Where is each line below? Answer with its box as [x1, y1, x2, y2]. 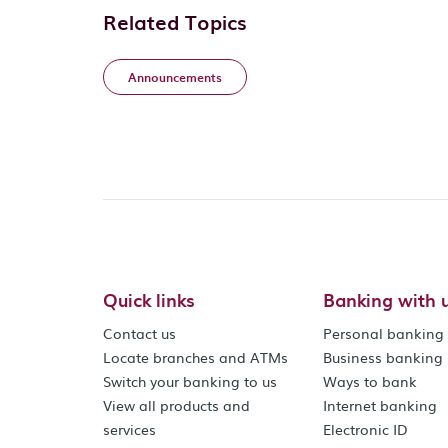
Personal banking [323, 323, 445, 343]
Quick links [103, 286, 195, 313]
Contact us [103, 323, 176, 343]
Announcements [128, 68, 222, 86]
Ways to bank [323, 371, 418, 391]
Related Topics [103, 7, 247, 37]
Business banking [323, 347, 444, 367]
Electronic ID [323, 419, 409, 439]
